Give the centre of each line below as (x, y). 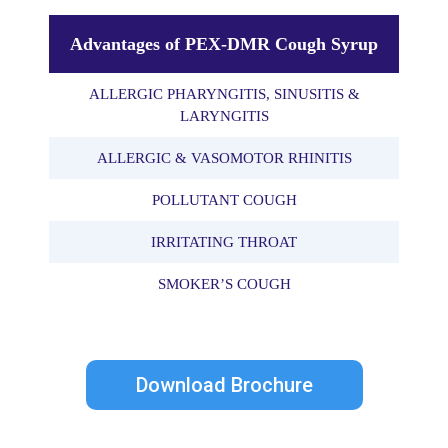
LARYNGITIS (224, 115)
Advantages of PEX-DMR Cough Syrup (224, 43)
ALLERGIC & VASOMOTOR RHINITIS (224, 157)
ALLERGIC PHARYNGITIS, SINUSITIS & (224, 93)
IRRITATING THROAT (224, 241)
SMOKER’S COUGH (224, 283)
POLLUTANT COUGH (224, 199)
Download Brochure (224, 384)
